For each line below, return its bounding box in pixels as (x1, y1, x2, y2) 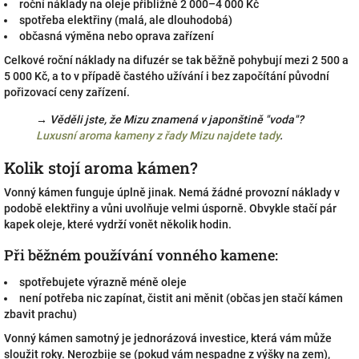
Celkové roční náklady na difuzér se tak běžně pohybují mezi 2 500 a (4, 54, 349, 67)
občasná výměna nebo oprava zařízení (19, 30, 214, 42)
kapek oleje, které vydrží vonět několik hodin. (4, 218, 234, 231)
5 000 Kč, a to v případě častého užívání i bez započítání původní (4, 70, 329, 83)
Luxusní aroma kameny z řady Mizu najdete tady (36, 129, 280, 142)
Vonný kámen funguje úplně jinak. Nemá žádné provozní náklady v (4, 186, 340, 199)
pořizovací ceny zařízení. (4, 86, 130, 99)
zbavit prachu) (4, 308, 77, 321)
